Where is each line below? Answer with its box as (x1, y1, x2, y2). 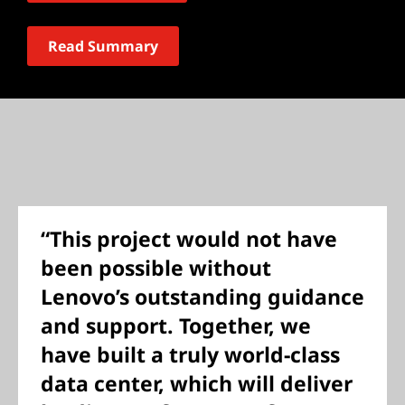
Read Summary (48, 36, 158, 56)
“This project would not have (41, 224, 337, 253)
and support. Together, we (41, 311, 311, 340)
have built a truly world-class (41, 340, 340, 369)
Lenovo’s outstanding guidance (41, 282, 364, 311)
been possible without (41, 253, 271, 282)
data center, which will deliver (41, 369, 353, 398)
